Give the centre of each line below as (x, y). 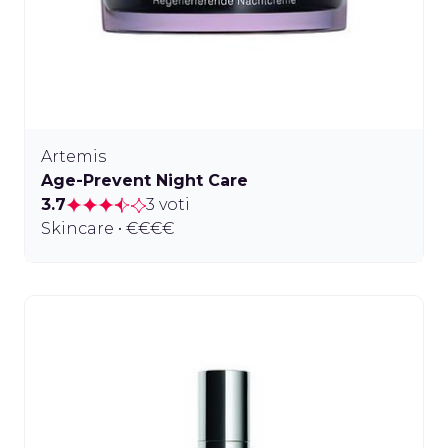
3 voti (168, 205)
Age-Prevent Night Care (144, 181)
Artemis (73, 157)
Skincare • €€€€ (107, 229)
